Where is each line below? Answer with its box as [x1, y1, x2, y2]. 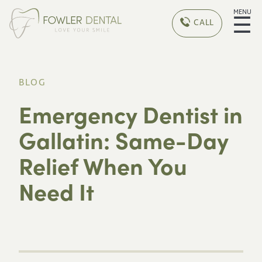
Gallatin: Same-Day [19, 123, 229, 155]
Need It [19, 175, 94, 206]
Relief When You [19, 149, 187, 181]
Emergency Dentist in [19, 98, 243, 129]
